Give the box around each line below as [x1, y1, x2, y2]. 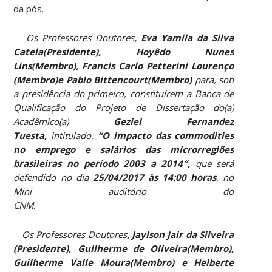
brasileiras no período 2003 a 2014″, [13, 157, 195, 169]
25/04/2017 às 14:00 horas [88, 171, 217, 183]
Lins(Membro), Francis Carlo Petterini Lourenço [13, 59, 234, 72]
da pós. [13, 2, 44, 15]
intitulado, [51, 129, 98, 141]
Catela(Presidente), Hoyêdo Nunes [13, 45, 234, 58]
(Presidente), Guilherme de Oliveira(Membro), [13, 242, 234, 254]
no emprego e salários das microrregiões [13, 143, 234, 155]
